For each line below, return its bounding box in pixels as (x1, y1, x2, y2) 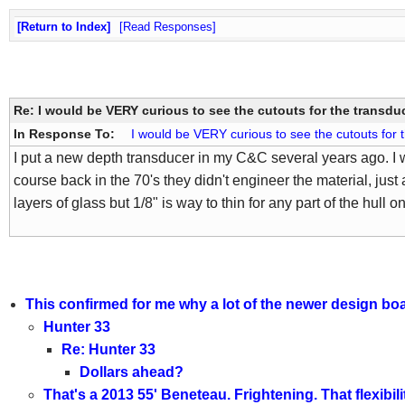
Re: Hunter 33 (61, 342, 155, 358)
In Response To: (14, 127, 118, 142)
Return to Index (21, 20, 107, 33)
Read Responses (123, 20, 212, 33)
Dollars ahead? (79, 364, 184, 381)
